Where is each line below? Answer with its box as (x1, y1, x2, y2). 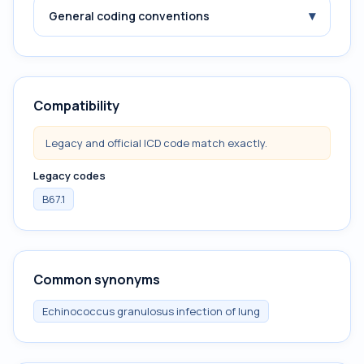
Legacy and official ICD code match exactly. (45, 136, 267, 150)
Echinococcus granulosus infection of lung (42, 304, 260, 318)
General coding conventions (49, 7, 210, 24)
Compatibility (33, 97, 119, 115)
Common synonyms (33, 271, 160, 288)
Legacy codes (33, 168, 106, 183)
